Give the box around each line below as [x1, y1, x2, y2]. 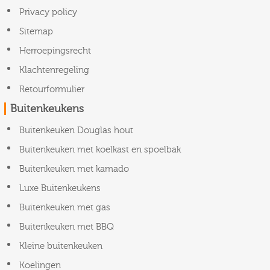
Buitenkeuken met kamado [19, 163, 129, 174]
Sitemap [19, 26, 53, 37]
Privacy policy [19, 7, 77, 17]
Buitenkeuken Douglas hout [19, 125, 133, 136]
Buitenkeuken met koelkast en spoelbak [19, 144, 181, 155]
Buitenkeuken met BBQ [19, 221, 114, 232]
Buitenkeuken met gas [19, 202, 110, 213]
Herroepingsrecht [19, 45, 91, 56]
